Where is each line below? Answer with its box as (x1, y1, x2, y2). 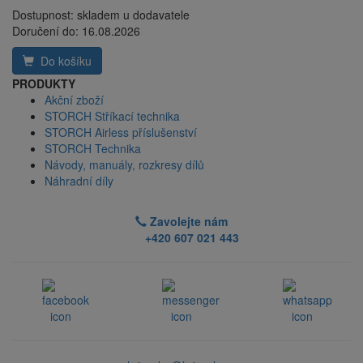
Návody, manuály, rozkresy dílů (45, 156, 204, 173)
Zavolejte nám (147, 213, 228, 229)
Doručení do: (12, 23, 82, 39)
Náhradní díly (45, 173, 113, 189)
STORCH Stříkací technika (45, 108, 180, 124)
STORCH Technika (45, 140, 141, 156)
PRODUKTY (12, 75, 75, 92)
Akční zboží (45, 92, 104, 108)
